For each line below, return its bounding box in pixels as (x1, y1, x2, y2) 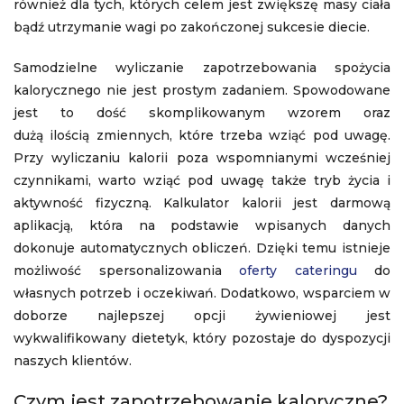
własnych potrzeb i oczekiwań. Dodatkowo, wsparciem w (14, 285, 390, 301)
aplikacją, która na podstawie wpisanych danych (14, 217, 390, 234)
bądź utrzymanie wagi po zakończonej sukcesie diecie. (14, 19, 370, 35)
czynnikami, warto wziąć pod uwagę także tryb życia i (14, 172, 390, 188)
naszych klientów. (14, 353, 132, 369)
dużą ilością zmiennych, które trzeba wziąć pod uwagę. (14, 127, 390, 143)
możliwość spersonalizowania (14, 262, 239, 279)
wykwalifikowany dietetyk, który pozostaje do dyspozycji (14, 330, 390, 346)
